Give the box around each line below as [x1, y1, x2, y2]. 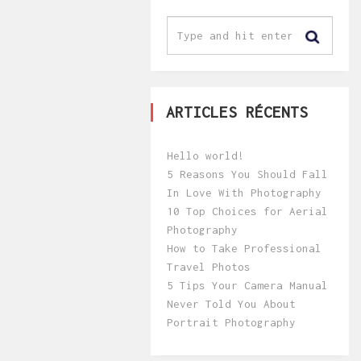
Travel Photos [167, 260, 251, 273]
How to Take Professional [167, 242, 322, 255]
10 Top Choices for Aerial [167, 205, 328, 218]
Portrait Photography [167, 316, 296, 329]
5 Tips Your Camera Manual [167, 279, 328, 292]
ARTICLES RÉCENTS [166, 103, 308, 121]
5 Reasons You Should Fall [167, 168, 328, 180]
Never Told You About [167, 297, 296, 310]
